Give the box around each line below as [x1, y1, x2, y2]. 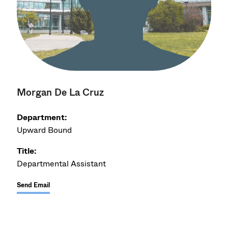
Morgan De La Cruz [17, 85, 104, 99]
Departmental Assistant [17, 157, 106, 169]
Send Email [17, 180, 50, 190]
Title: [17, 145, 37, 157]
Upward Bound [17, 124, 72, 136]
